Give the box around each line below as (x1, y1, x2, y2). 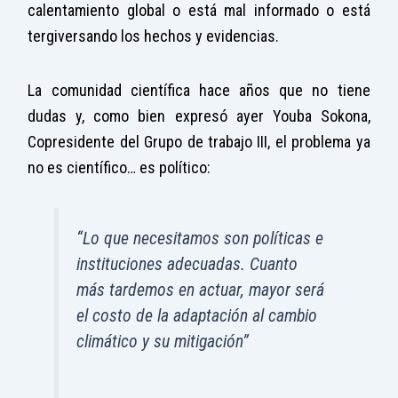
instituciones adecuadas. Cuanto (76, 254, 298, 275)
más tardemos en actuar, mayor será (76, 280, 325, 301)
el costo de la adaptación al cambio (76, 306, 318, 327)
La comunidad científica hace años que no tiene (28, 80, 370, 99)
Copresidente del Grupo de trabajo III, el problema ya (28, 131, 370, 151)
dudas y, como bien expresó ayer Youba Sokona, (28, 106, 370, 125)
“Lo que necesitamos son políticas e (76, 228, 324, 250)
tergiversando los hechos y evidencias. (28, 27, 280, 46)
